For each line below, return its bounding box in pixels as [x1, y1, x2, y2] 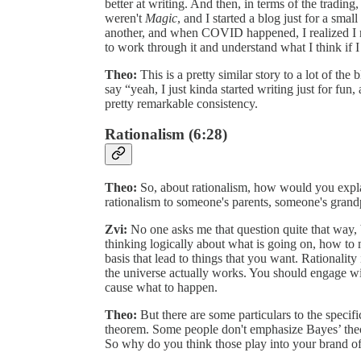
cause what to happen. [105, 280, 218, 295]
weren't [105, 10, 145, 25]
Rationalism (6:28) [105, 126, 227, 143]
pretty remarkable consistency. [105, 96, 258, 110]
